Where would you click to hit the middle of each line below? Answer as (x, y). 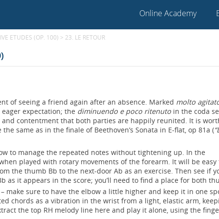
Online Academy (168, 13)
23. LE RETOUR (85, 37)
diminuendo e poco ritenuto (124, 111)
